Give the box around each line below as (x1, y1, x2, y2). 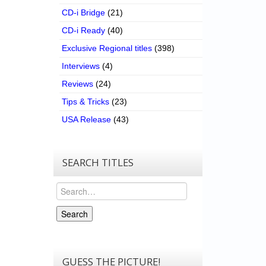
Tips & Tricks (62, 97, 110, 107)
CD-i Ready (62, 26, 106, 36)
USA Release (62, 115, 112, 125)
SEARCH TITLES (62, 156, 134, 170)
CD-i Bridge (62, 8, 106, 18)
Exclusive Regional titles (62, 43, 153, 53)
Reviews (62, 79, 94, 89)
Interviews (62, 61, 100, 71)
